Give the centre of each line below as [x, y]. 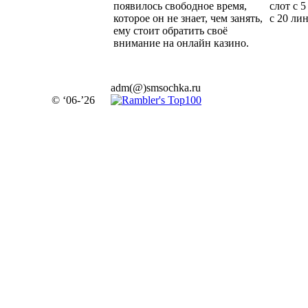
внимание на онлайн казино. [181, 43]
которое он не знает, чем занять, [188, 18]
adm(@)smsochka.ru [156, 88]
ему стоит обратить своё [170, 30]
